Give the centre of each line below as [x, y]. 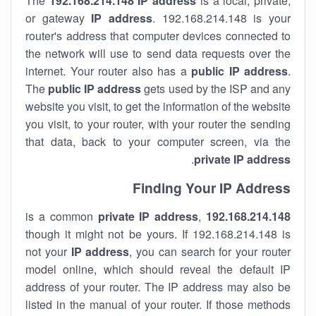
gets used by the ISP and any [216, 89]
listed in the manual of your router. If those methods [158, 304]
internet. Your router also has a [108, 71]
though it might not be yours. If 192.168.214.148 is [158, 234]
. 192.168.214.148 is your [222, 18]
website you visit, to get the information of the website [158, 106]
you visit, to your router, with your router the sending [158, 124]
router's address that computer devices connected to [158, 36]
